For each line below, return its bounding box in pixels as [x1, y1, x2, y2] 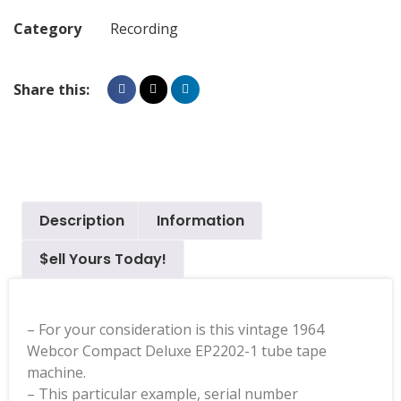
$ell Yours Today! [39, 249, 167, 270]
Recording [110, 19, 178, 39]
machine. [27, 363, 86, 383]
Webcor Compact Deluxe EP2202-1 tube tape [27, 341, 327, 362]
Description [39, 209, 125, 231]
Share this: [13, 80, 90, 100]
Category [13, 19, 81, 39]
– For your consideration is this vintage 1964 [27, 320, 324, 340]
